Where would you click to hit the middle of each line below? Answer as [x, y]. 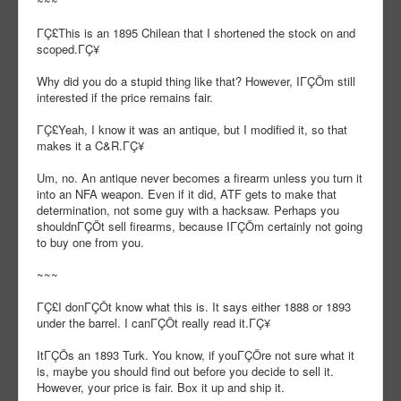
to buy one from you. [90, 243]
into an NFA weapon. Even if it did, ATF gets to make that [187, 194]
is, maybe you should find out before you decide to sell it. [185, 371]
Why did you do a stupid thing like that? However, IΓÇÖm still [196, 81]
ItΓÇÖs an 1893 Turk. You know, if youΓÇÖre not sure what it [196, 355]
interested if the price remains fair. [125, 98]
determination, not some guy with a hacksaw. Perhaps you [188, 210]
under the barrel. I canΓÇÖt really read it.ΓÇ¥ [154, 323]
